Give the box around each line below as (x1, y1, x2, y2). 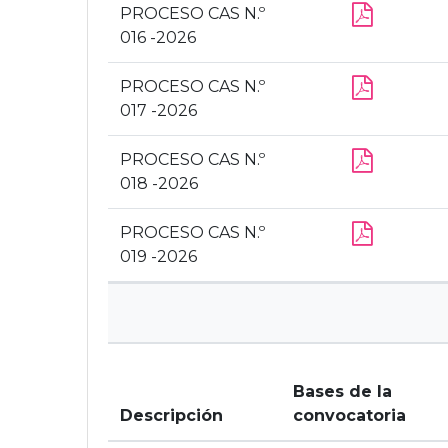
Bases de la (293, 382, 392, 401)
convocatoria (293, 406, 406, 425)
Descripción (120, 406, 223, 425)
